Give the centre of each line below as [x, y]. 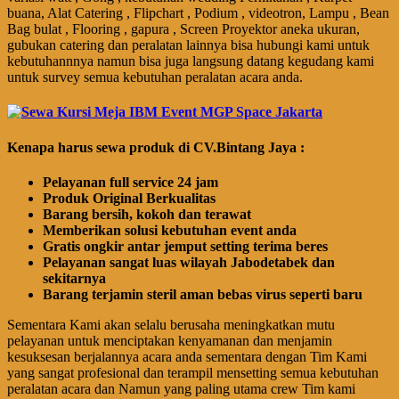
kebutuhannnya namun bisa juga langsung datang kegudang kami [191, 61]
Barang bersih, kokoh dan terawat [147, 214]
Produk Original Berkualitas [129, 198]
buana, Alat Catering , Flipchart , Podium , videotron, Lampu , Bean [198, 13]
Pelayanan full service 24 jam [130, 182]
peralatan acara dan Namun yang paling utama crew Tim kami [181, 388]
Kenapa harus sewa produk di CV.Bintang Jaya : [156, 147]
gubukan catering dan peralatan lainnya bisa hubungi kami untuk [188, 45]
